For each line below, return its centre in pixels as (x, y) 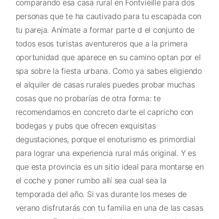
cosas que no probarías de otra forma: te (88, 98)
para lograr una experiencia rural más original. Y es (106, 153)
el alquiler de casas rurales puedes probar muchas (105, 84)
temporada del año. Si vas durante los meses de (101, 194)
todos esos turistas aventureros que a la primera (101, 43)
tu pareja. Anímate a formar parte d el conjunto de (105, 30)
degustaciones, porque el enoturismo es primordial (105, 139)
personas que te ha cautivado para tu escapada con (108, 16)
